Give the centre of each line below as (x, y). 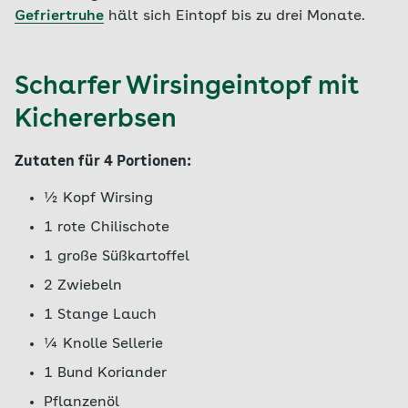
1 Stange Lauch (100, 315)
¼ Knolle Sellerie (103, 344)
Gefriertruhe (59, 16)
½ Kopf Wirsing (98, 199)
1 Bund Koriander (105, 373)
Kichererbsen (96, 120)
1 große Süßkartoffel (117, 257)
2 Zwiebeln (83, 286)
